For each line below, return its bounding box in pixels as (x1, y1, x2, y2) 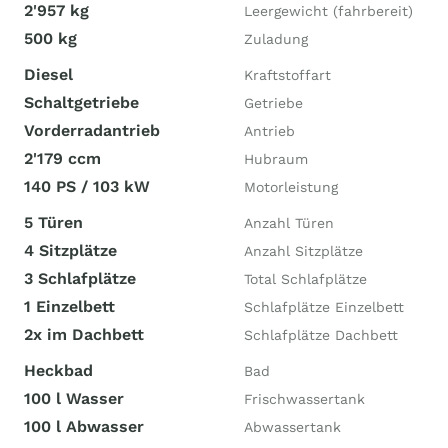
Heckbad (24, 361, 93, 380)
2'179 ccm (24, 149, 101, 168)
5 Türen (24, 213, 83, 232)
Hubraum (244, 151, 308, 167)
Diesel (24, 65, 73, 84)
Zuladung (244, 31, 308, 47)
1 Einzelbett (24, 297, 115, 316)
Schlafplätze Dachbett (244, 327, 398, 343)
